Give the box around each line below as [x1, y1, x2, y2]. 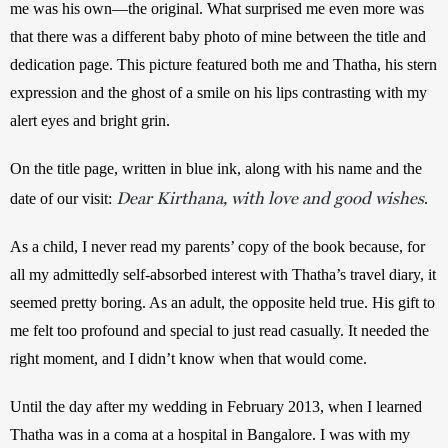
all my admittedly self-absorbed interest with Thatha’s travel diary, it [10, 265, 436, 283]
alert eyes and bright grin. [10, 111, 174, 129]
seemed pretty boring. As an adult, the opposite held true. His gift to [10, 293, 435, 311]
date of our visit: [10, 189, 116, 207]
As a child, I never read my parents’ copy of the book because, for [10, 237, 425, 255]
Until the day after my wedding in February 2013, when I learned [10, 397, 422, 415]
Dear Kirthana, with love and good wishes [116, 187, 424, 208]
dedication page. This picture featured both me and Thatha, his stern [10, 55, 437, 73]
